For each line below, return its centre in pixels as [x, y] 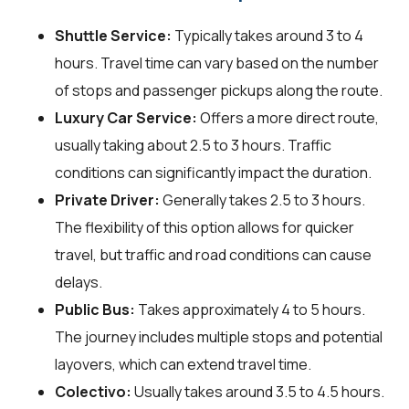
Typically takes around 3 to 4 [267, 35]
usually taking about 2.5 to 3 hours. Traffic [193, 145]
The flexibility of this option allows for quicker [204, 227]
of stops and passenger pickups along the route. [219, 90]
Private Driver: [107, 199]
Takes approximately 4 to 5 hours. [250, 309]
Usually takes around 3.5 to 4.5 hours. [258, 391]
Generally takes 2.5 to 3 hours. [262, 199]
